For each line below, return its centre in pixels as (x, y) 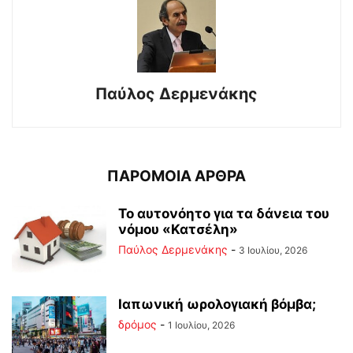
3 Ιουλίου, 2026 (273, 250)
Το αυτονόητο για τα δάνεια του (224, 213)
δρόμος (137, 324)
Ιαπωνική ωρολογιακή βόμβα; (217, 304)
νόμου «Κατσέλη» (178, 229)
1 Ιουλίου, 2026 (201, 325)
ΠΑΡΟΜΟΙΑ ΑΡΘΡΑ (176, 176)
